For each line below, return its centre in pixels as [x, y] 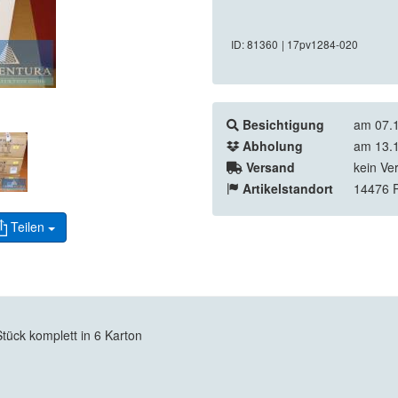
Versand [271, 167]
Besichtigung [283, 125]
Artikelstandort [288, 189]
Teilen [28, 227]
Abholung [273, 146]
